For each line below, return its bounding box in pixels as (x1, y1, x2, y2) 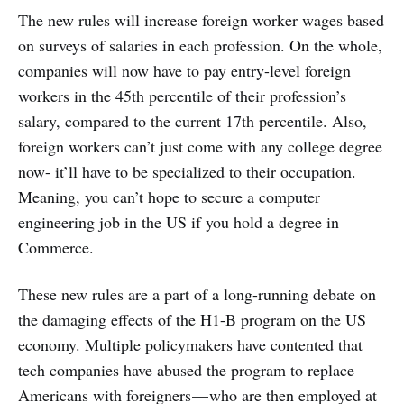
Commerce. (18, 236, 94, 259)
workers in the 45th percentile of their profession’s (18, 85, 346, 107)
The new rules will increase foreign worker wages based (18, 9, 384, 32)
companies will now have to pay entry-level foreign (18, 60, 351, 82)
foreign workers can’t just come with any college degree (18, 135, 382, 158)
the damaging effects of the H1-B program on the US (18, 308, 366, 331)
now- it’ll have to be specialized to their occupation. (18, 161, 356, 183)
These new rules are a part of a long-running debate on (18, 283, 376, 306)
